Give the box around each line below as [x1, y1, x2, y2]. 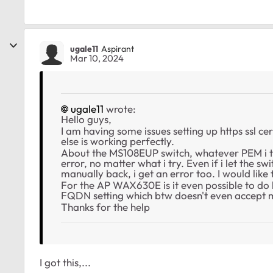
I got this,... [40, 256, 91, 269]
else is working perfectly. [61, 135, 174, 148]
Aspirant [101, 43, 134, 54]
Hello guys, [61, 113, 112, 126]
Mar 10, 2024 [70, 52, 124, 65]
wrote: [104, 102, 136, 116]
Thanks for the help [61, 200, 150, 214]
